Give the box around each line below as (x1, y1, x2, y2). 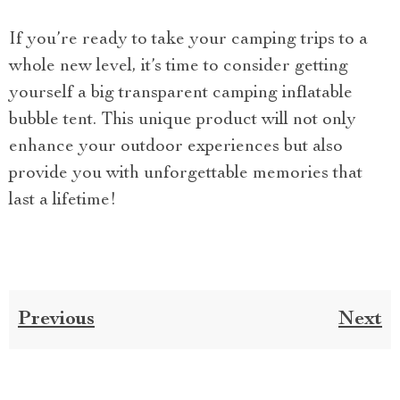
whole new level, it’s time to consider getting (9, 57, 348, 76)
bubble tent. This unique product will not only (9, 111, 356, 129)
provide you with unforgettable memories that (9, 164, 362, 183)
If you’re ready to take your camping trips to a (9, 30, 368, 49)
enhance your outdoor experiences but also (9, 137, 343, 156)
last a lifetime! (9, 191, 117, 210)
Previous (18, 309, 95, 329)
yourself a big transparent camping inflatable (9, 84, 353, 103)
